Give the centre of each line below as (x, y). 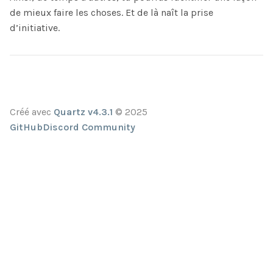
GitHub (26, 127)
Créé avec (32, 112)
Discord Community (89, 127)
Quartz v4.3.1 (83, 112)
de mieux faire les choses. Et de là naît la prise (112, 13)
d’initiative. (35, 28)
